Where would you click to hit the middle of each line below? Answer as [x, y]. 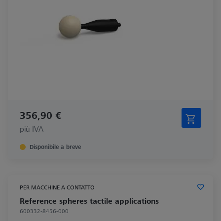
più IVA [32, 129]
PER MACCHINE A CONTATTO [57, 187]
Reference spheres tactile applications [89, 201]
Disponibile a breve [55, 147]
